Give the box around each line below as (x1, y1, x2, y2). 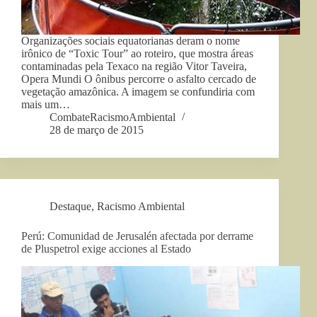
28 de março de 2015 (50, 124, 144, 137)
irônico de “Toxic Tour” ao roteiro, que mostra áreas (21, 47, 253, 60)
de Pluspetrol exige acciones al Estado (21, 243, 191, 255)
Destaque (50, 200, 91, 213)
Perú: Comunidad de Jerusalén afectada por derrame (21, 230, 253, 243)
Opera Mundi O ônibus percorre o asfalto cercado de (21, 73, 256, 86)
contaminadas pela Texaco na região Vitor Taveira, (21, 60, 247, 73)
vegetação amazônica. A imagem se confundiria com (21, 86, 255, 98)
